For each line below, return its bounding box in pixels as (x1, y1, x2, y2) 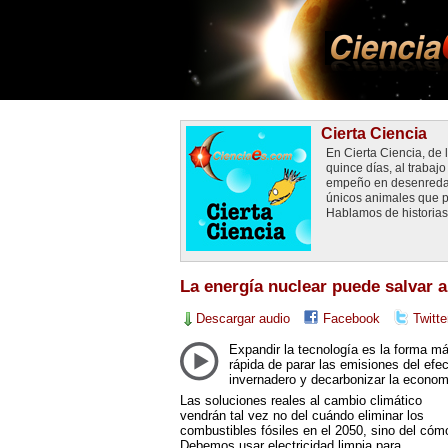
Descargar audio (195, 310, 290, 326)
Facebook (322, 310, 380, 326)
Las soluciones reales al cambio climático (179, 392, 422, 408)
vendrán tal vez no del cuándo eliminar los (179, 407, 424, 423)
